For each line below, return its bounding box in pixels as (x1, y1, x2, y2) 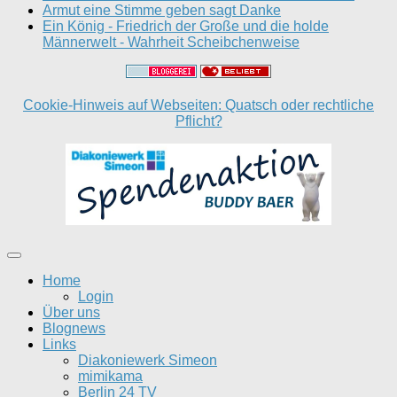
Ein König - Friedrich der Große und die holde (43, 19, 329, 34)
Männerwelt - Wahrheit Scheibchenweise (43, 35, 300, 50)
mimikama (78, 369, 143, 384)
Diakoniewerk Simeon (78, 353, 217, 368)
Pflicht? (175, 113, 222, 128)
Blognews (43, 321, 105, 336)
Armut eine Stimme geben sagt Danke (43, 3, 281, 18)
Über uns (43, 305, 100, 320)
